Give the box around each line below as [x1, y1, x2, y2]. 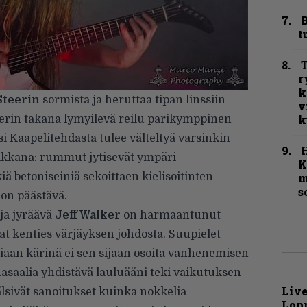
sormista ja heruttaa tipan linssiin [40, 94, 225, 106]
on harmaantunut [121, 209, 221, 221]
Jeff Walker [55, 209, 121, 221]
